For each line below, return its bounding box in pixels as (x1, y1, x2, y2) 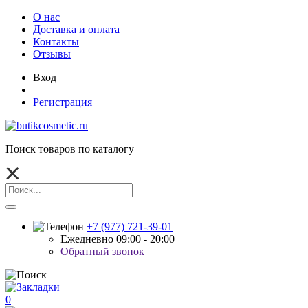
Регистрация (33, 96, 92, 108)
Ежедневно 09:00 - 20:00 (60, 233, 175, 245)
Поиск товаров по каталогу (5, 143, 134, 155)
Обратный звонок (60, 245, 144, 257)
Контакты (33, 36, 79, 47)
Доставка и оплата (33, 23, 120, 35)
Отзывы (33, 48, 71, 60)
